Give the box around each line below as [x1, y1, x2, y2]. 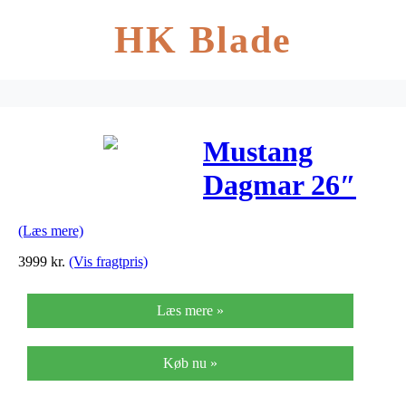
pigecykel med [203, 202, 380, 236]
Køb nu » [163, 354, 217, 371]
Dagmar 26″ [203, 169, 356, 202]
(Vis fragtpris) [69, 253, 148, 269]
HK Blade [113, 19, 293, 61]
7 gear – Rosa [203, 236, 368, 269]
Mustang [203, 135, 313, 169]
